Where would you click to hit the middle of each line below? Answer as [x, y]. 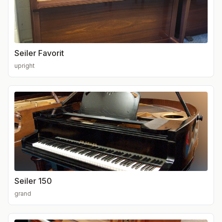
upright [25, 65]
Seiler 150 [33, 181]
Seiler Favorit [39, 53]
